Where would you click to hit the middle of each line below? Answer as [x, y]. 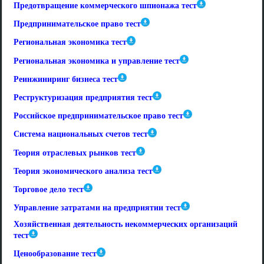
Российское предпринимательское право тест [98, 116]
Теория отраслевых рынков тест [75, 153]
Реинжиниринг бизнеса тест [66, 79]
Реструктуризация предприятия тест [83, 98]
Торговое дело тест [49, 190]
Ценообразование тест [55, 254]
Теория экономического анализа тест [83, 171]
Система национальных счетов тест [81, 134]
